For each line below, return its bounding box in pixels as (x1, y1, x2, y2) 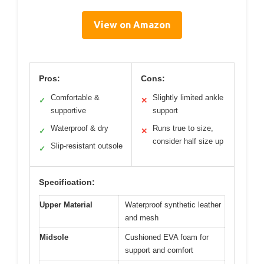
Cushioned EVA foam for (125, 232, 209, 242)
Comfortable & (51, 93, 100, 102)
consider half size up (153, 136, 223, 146)
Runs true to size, (153, 123, 213, 133)
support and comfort (125, 245, 193, 255)
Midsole (39, 232, 68, 242)
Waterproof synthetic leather (125, 200, 221, 209)
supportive (51, 105, 86, 115)
